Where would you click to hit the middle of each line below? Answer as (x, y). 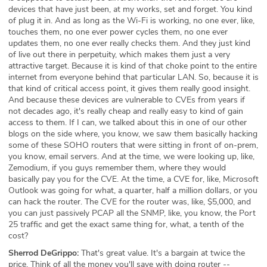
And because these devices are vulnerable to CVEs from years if (127, 100)
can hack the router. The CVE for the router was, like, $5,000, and (130, 201)
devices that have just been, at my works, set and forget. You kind (130, 9)
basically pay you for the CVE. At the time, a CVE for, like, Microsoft (133, 179)
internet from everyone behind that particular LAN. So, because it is (133, 77)
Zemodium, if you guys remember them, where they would (117, 167)
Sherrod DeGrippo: (44, 253)
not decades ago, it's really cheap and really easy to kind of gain (126, 111)
